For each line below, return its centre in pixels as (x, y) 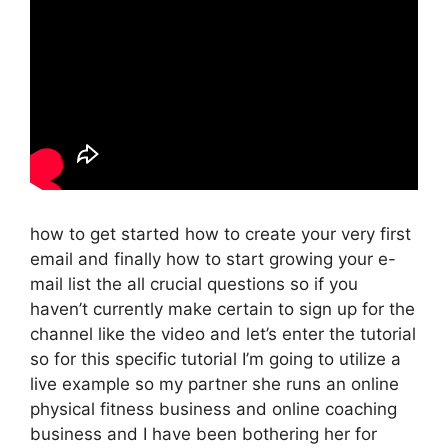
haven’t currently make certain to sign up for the (222, 309)
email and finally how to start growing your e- (213, 259)
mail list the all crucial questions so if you (194, 284)
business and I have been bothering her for (203, 434)
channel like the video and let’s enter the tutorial (223, 334)
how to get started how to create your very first (220, 234)
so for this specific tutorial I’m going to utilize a (215, 359)
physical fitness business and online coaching (213, 409)
